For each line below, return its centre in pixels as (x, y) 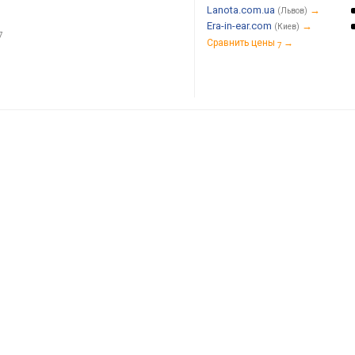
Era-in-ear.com (239, 26)
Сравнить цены (241, 43)
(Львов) (292, 11)
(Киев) (287, 27)
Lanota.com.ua (241, 10)
